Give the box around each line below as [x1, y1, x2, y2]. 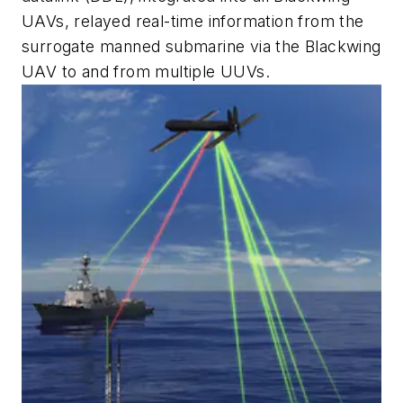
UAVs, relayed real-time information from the [22, 12, 364, 31]
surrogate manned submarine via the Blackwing [22, 37, 381, 57]
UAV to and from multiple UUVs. [22, 62, 270, 82]
